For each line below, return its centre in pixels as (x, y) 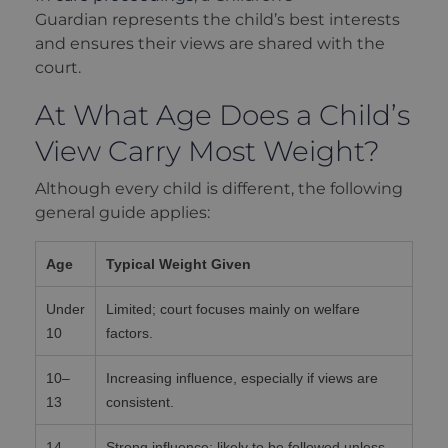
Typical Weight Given (178, 264)
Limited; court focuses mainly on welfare (233, 309)
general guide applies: (122, 213)
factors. (129, 333)
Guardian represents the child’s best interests (217, 20)
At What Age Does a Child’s (222, 114)
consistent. (140, 402)
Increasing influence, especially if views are (242, 378)
